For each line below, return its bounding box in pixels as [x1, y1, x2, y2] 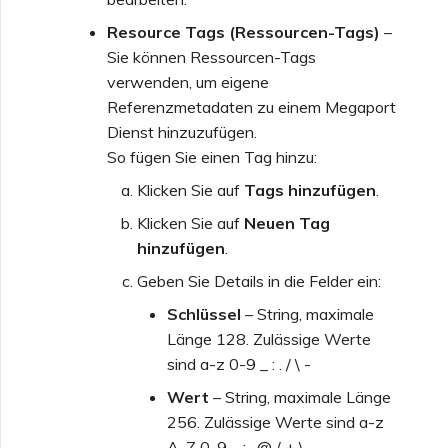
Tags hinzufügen [244, 179, 376, 200]
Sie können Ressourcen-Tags [107, 46, 316, 67]
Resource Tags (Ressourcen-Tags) [107, 21, 380, 42]
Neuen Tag [244, 212, 330, 233]
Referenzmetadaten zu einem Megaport [107, 96, 396, 117]
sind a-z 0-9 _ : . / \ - [167, 353, 311, 374]
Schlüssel [167, 303, 241, 324]
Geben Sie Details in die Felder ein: [137, 270, 381, 291]
